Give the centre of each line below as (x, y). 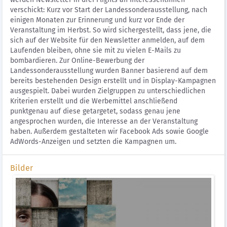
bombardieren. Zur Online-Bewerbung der (77, 61)
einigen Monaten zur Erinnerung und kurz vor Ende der (97, 20)
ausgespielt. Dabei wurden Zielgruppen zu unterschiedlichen (108, 91)
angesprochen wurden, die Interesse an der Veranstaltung (104, 121)
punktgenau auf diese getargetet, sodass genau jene (95, 111)
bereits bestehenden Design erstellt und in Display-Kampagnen (113, 81)
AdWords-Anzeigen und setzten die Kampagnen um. (93, 142)
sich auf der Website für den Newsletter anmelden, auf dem (107, 40)
